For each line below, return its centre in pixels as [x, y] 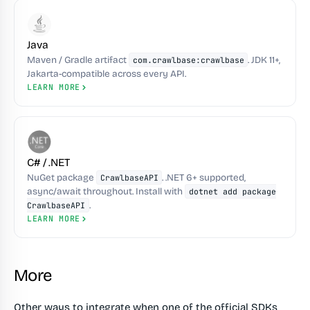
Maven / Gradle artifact [78, 60]
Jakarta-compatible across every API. [107, 74]
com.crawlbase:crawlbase [188, 60]
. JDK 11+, [264, 60]
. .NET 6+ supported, [204, 177]
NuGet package [62, 177]
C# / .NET [48, 163]
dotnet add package [232, 191]
